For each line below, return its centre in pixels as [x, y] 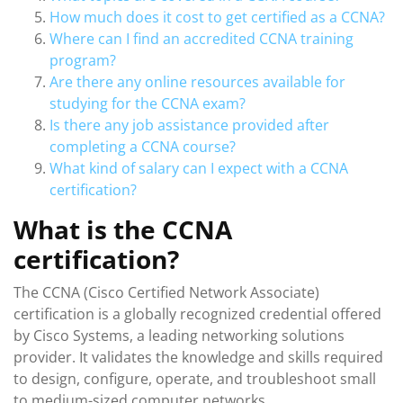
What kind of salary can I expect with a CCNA [199, 168]
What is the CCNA [123, 229]
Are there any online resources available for [197, 82]
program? [83, 60]
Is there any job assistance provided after [189, 125]
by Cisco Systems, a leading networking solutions [179, 336]
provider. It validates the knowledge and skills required [198, 357]
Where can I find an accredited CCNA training [201, 39]
